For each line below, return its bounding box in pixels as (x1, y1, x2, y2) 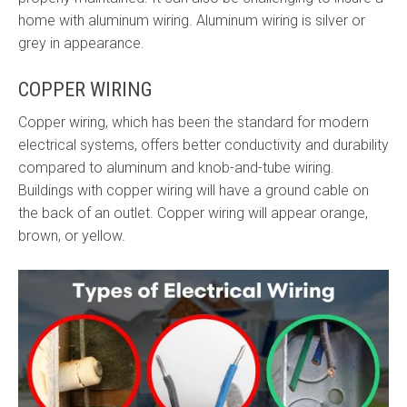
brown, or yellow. (18, 226, 125, 244)
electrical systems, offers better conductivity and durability (18, 135, 389, 154)
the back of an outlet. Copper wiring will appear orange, (18, 203, 368, 222)
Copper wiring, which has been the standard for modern (18, 113, 369, 131)
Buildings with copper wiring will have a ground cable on (18, 181, 369, 199)
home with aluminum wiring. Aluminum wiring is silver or (18, 11, 365, 29)
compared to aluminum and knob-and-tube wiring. (18, 158, 334, 176)
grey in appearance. (18, 34, 144, 52)
